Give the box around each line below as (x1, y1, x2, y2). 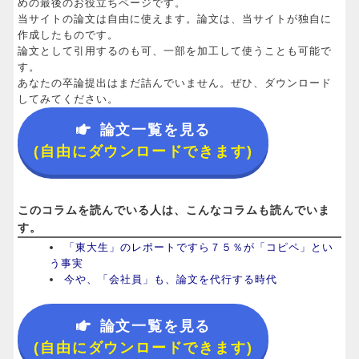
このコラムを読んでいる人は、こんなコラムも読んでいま (18, 204, 331, 217)
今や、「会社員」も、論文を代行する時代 (64, 273, 278, 286)
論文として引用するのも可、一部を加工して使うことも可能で (18, 45, 333, 58)
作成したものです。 (18, 29, 119, 42)
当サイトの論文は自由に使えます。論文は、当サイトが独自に (18, 13, 333, 26)
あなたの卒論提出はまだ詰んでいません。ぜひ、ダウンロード (18, 77, 333, 90)
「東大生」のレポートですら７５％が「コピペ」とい (64, 241, 334, 254)
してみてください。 (18, 93, 119, 106)
